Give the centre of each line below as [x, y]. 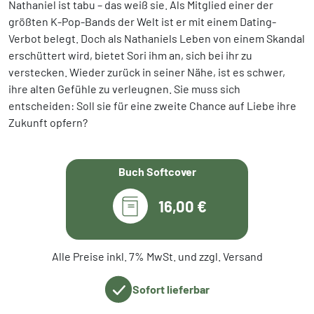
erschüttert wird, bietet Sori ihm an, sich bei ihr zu [130, 55]
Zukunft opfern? [48, 122]
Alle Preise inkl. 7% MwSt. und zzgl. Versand [157, 256]
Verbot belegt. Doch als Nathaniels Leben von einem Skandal [157, 38]
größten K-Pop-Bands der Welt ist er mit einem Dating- [142, 21]
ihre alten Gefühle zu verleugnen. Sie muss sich [124, 88]
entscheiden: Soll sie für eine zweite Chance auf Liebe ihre [152, 105]
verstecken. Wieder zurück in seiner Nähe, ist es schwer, [147, 71]
